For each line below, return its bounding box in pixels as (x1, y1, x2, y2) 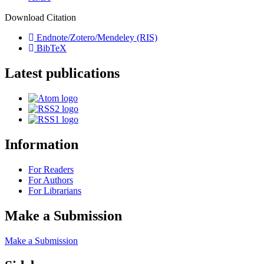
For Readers (28, 164, 74, 174)
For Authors (28, 175, 73, 185)
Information (5, 137, 78, 153)
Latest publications (5, 65, 120, 81)
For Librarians (28, 186, 81, 196)
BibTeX (34, 43, 67, 54)
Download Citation (5, 12, 76, 23)
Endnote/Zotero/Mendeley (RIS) (34, 32, 157, 43)
